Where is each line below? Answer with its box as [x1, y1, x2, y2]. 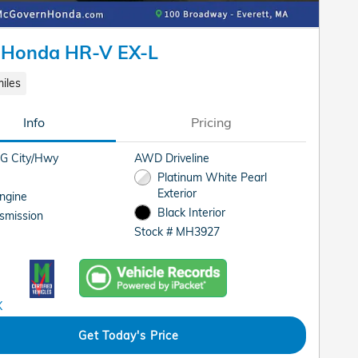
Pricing [190, 114, 232, 130]
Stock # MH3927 [134, 225, 221, 239]
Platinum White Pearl [157, 169, 267, 184]
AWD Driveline [134, 150, 210, 165]
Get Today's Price [78, 328, 180, 342]
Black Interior [157, 205, 225, 219]
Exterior [157, 185, 197, 200]
